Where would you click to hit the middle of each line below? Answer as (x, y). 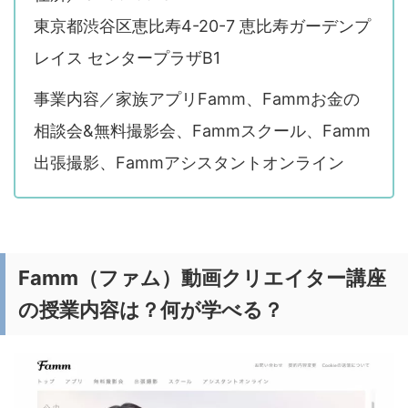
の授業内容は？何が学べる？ (151, 310)
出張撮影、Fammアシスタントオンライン (189, 163)
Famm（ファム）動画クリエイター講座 (202, 278)
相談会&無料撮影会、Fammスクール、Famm (202, 131)
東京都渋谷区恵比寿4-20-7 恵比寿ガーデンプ (202, 26)
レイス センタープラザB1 (127, 58)
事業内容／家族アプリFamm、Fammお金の (197, 99)
